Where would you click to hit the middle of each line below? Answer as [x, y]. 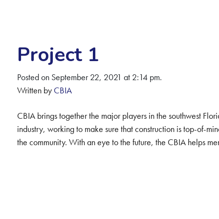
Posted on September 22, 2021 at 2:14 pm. [89, 77]
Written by [35, 90]
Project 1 [58, 55]
